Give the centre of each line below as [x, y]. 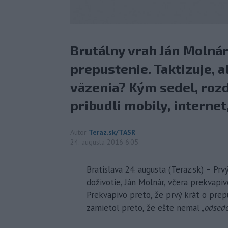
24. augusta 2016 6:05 [104, 142]
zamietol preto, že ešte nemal [143, 207]
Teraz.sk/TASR [112, 132]
